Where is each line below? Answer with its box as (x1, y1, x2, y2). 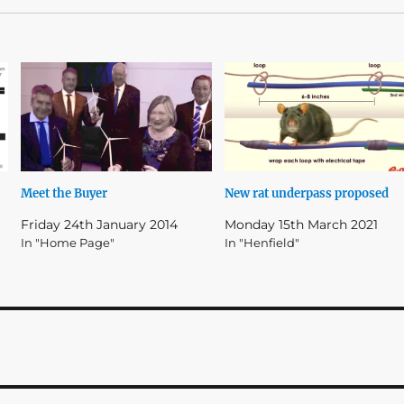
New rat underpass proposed (224, 185, 389, 201)
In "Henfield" (224, 234, 299, 250)
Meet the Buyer (21, 185, 108, 201)
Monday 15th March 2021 (224, 216, 378, 233)
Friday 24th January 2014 (21, 216, 179, 233)
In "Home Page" (21, 234, 115, 250)
